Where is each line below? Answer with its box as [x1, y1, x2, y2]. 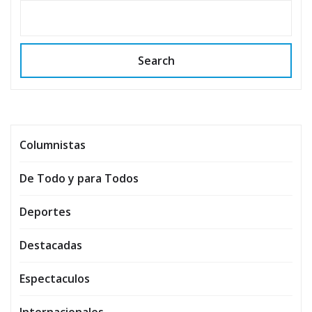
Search [137, 52, 175, 68]
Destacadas [19, 237, 82, 253]
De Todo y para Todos [19, 170, 139, 186]
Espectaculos [19, 270, 90, 286]
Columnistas [19, 136, 86, 153]
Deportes [19, 203, 71, 219]
